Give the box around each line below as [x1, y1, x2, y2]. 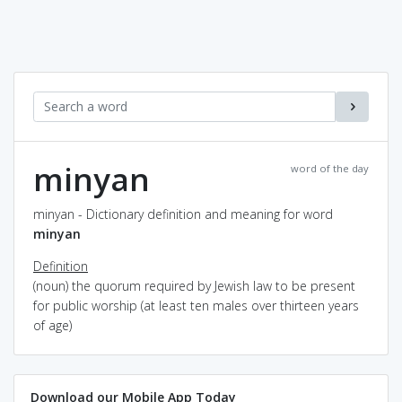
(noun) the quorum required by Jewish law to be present [33, 276, 355, 294]
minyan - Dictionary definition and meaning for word [33, 205, 333, 223]
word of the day [291, 161, 369, 175]
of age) [33, 316, 72, 334]
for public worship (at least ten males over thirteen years [33, 296, 359, 314]
